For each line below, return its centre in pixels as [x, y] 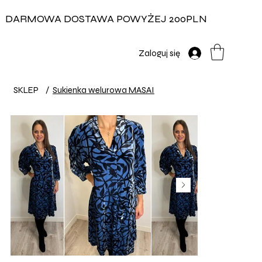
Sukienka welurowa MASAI [103, 90]
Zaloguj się [159, 53]
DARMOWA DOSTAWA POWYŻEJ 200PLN [106, 19]
